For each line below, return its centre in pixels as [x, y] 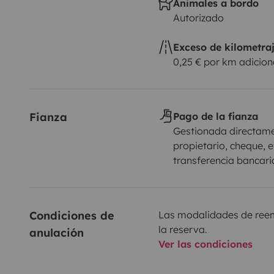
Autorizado [198, 17]
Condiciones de [74, 215]
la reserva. [183, 229]
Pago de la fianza [215, 116]
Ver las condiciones [205, 244]
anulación [57, 232]
